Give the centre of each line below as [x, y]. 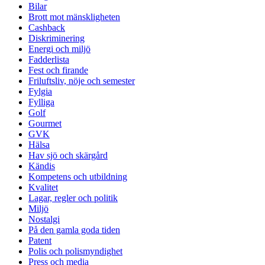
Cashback [47, 27]
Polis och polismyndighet [75, 251]
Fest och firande [58, 70]
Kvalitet [43, 187]
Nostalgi [44, 219]
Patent [40, 240]
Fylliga [41, 102]
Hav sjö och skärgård [68, 155]
